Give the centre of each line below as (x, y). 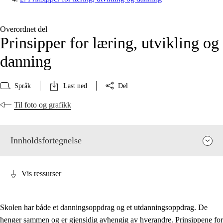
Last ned (75, 86)
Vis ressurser (41, 174)
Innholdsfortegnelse (46, 141)
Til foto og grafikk (43, 105)
